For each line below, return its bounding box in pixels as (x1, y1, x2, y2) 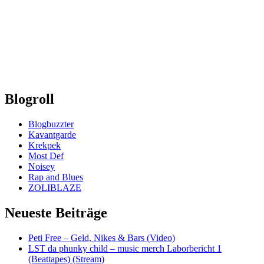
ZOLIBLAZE (28, 183, 81, 193)
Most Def (28, 151, 64, 161)
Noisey (28, 161, 55, 171)
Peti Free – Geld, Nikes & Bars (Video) (28, 232, 175, 243)
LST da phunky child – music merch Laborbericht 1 (28, 243, 222, 253)
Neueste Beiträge (5, 204, 107, 220)
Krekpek (28, 140, 61, 150)
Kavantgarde (28, 130, 76, 140)
